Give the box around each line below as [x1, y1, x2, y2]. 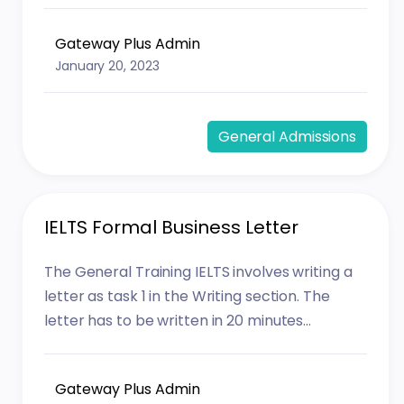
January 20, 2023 [55, 56, 160, 75]
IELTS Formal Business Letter [44, 215, 299, 241]
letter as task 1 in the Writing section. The [44, 286, 330, 308]
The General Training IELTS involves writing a [44, 262, 353, 283]
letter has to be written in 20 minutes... [44, 310, 311, 332]
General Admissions [217, 125, 357, 147]
